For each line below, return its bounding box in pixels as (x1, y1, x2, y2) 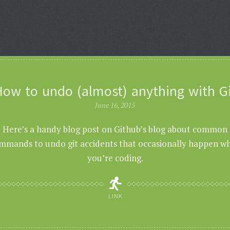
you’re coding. (87, 152, 143, 164)
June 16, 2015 (95, 100, 135, 110)
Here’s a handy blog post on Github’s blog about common (3, 123, 227, 135)
